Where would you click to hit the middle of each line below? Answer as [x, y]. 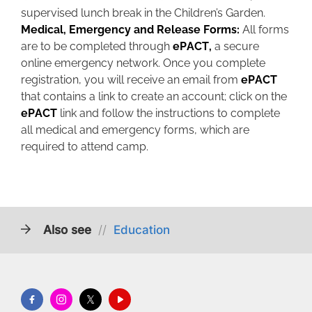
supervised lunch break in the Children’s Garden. [143, 13]
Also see [67, 230]
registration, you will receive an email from [131, 80]
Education [142, 230]
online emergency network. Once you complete [143, 63]
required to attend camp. [85, 147]
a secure [235, 46]
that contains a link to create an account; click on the [154, 96]
